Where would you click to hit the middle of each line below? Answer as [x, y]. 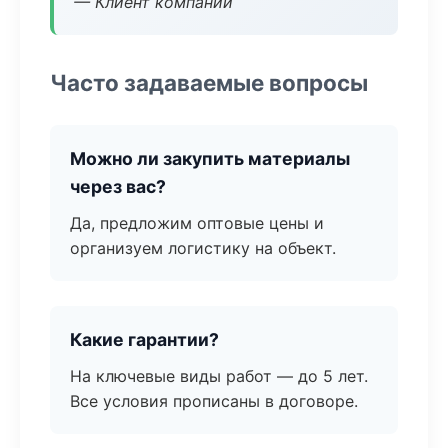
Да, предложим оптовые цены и [197, 223]
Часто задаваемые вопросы [209, 82]
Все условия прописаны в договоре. [214, 401]
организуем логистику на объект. [203, 248]
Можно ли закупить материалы [210, 158]
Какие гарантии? [144, 339]
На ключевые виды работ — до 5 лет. [219, 376]
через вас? [118, 186]
